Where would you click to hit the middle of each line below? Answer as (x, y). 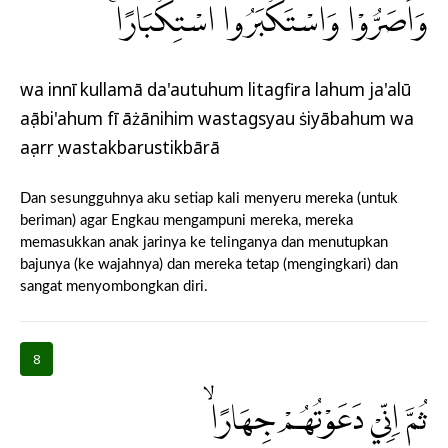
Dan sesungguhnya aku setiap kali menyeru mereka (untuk (209, 199)
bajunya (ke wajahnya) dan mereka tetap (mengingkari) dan (209, 265)
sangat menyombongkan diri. (114, 287)
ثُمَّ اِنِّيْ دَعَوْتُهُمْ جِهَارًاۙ (319, 420)
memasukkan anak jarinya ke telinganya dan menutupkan (204, 243)
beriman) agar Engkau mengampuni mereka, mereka (186, 221)
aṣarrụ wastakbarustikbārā (120, 148)
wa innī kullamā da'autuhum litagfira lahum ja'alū (215, 90)
